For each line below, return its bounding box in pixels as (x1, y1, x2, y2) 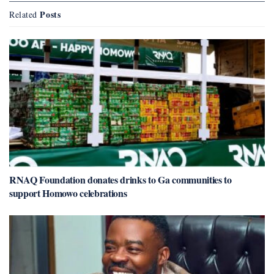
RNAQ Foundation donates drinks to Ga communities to (9, 172, 232, 187)
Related (9, 8, 37, 20)
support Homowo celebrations (9, 185, 127, 200)
